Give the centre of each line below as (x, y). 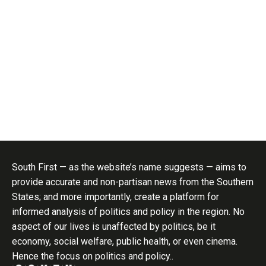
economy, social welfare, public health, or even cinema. (125, 241)
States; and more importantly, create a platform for (115, 197)
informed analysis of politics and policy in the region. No (128, 211)
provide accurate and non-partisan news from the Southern (133, 182)
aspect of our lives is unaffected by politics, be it (114, 226)
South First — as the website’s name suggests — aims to (129, 167)
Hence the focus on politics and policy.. (93, 256)
